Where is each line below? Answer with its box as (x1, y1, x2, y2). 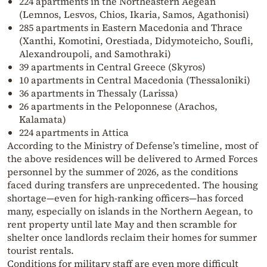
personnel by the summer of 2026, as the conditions (7, 164, 238, 178)
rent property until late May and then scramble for (7, 217, 237, 231)
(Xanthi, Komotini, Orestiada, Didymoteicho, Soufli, (19, 33, 253, 47)
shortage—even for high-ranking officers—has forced (7, 191, 244, 204)
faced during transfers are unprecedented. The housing (7, 178, 258, 191)
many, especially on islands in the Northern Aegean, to (7, 204, 253, 218)
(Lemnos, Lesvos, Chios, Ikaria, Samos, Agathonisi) (19, 7, 249, 21)
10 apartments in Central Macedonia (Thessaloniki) (19, 73, 250, 86)
